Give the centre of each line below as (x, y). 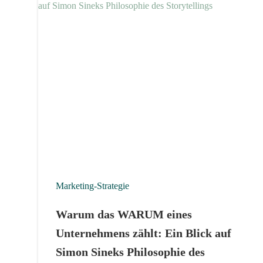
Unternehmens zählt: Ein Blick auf (144, 233)
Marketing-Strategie (92, 186)
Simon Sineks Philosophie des (130, 252)
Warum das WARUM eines (124, 214)
